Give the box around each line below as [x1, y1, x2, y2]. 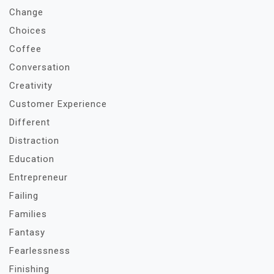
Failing [9, 190, 39, 201]
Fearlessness [9, 245, 70, 256]
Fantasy [9, 227, 45, 238]
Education [9, 154, 54, 165]
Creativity [9, 80, 53, 91]
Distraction [9, 135, 59, 146]
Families [9, 209, 47, 220]
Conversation [9, 62, 70, 73]
